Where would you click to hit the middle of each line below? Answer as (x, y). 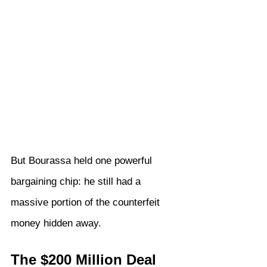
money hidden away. (56, 223)
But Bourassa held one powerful (83, 161)
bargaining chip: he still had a (77, 182)
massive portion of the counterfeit (87, 203)
